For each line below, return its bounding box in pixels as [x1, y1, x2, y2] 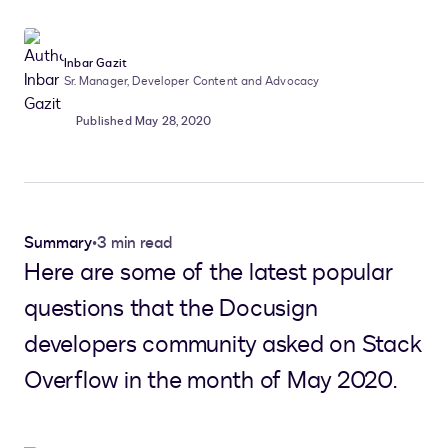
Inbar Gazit [64, 55, 128, 71]
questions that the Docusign [24, 292, 318, 325]
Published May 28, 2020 [76, 113, 212, 129]
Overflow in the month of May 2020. [24, 364, 397, 397]
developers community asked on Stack [24, 328, 421, 361]
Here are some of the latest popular [24, 256, 394, 289]
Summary [24, 232, 92, 254]
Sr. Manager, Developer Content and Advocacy [64, 73, 320, 89]
